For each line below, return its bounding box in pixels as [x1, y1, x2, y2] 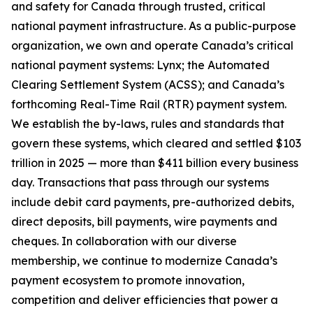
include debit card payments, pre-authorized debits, [11, 195, 294, 209]
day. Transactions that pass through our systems [11, 175, 269, 189]
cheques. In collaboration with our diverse [11, 234, 237, 248]
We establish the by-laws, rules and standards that [11, 117, 284, 131]
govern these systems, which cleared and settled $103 [11, 136, 301, 150]
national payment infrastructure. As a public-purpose [11, 19, 296, 33]
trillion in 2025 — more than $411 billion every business [11, 156, 298, 170]
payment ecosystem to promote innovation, [11, 273, 245, 287]
